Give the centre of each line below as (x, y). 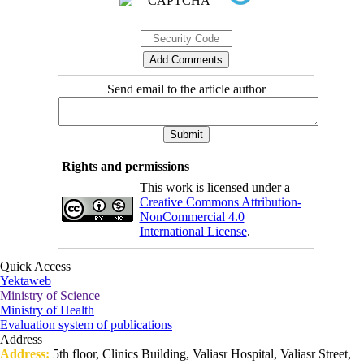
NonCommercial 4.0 (192, 217)
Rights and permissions (125, 167)
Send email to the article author (186, 89)
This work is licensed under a (214, 188)
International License (193, 232)
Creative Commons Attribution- (220, 202)
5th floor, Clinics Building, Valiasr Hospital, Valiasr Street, (202, 354)
